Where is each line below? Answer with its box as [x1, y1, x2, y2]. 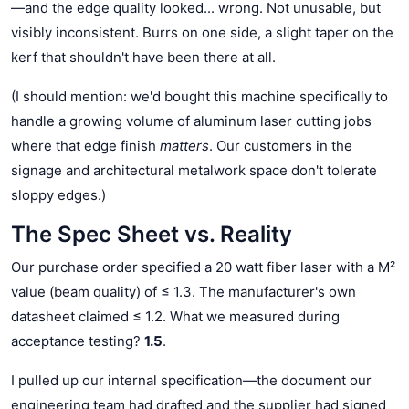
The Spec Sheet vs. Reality [11, 220, 292, 247]
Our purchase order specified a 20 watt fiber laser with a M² [11, 257, 395, 276]
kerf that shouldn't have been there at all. [11, 47, 276, 66]
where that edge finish [11, 136, 160, 154]
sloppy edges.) [11, 185, 106, 204]
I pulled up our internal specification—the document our [11, 371, 372, 389]
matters [160, 136, 209, 154]
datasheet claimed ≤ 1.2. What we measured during [11, 307, 340, 325]
